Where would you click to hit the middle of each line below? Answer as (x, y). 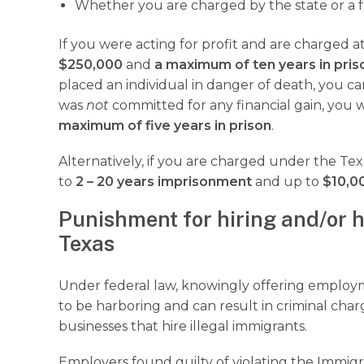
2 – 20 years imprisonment (164, 181)
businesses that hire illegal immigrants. (184, 326)
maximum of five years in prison (165, 125)
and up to (287, 181)
